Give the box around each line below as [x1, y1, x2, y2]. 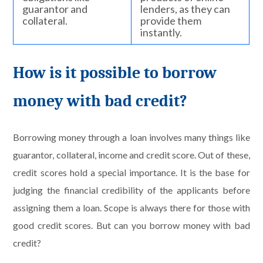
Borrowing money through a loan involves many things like [13, 131, 250, 143]
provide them [140, 14, 202, 28]
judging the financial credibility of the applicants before [13, 184, 250, 195]
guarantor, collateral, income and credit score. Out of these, [13, 149, 250, 160]
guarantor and [22, 2, 88, 16]
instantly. [140, 26, 183, 39]
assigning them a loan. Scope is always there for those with [13, 201, 250, 213]
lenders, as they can [140, 2, 231, 16]
